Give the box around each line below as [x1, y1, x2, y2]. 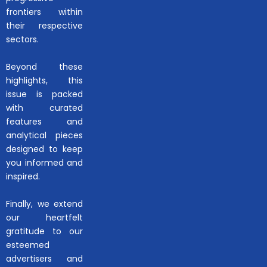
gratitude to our [6, 225, 83, 238]
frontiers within [6, 6, 83, 18]
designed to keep [6, 143, 83, 156]
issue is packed [6, 88, 83, 101]
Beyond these [6, 61, 83, 73]
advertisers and [6, 253, 83, 265]
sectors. [6, 33, 39, 46]
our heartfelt [6, 212, 83, 224]
